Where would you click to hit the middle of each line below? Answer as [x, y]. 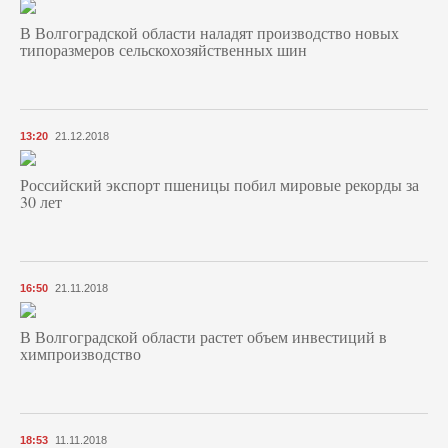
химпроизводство [80, 354]
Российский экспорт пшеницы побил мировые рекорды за [219, 185]
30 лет [41, 202]
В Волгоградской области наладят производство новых [209, 33]
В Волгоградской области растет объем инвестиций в [203, 337]
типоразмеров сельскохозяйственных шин [163, 50]
